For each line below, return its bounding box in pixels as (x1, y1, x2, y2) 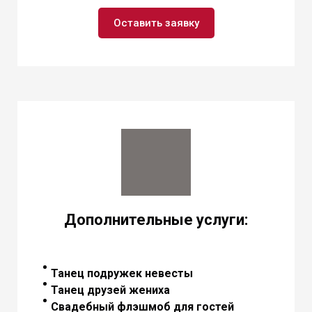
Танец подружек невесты (51, 266, 193, 280)
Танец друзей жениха (51, 283, 170, 297)
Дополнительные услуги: (64, 210, 248, 228)
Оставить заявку (113, 17, 199, 30)
